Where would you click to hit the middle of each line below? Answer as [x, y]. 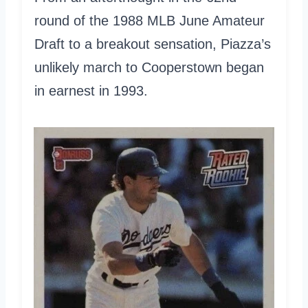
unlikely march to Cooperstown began [149, 67]
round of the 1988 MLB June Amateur [150, 20]
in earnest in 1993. [91, 90]
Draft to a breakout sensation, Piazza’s [153, 44]
